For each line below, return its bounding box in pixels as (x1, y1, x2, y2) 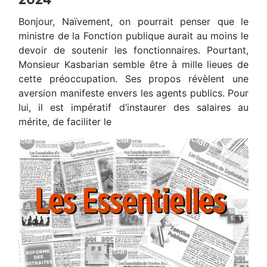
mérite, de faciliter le (18, 116, 111, 128)
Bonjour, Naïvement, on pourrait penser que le (18, 15, 249, 28)
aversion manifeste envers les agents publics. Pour (18, 87, 249, 100)
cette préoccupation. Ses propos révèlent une (18, 73, 249, 85)
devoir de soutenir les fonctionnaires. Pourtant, (18, 44, 249, 57)
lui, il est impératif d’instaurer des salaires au (18, 101, 249, 114)
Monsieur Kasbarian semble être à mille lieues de (18, 58, 249, 71)
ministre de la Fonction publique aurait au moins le (18, 30, 249, 42)
